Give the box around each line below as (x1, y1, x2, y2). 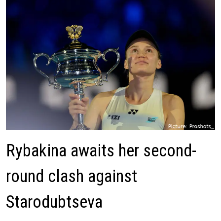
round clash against (6, 166, 137, 187)
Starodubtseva (6, 192, 103, 213)
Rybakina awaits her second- (6, 141, 196, 161)
